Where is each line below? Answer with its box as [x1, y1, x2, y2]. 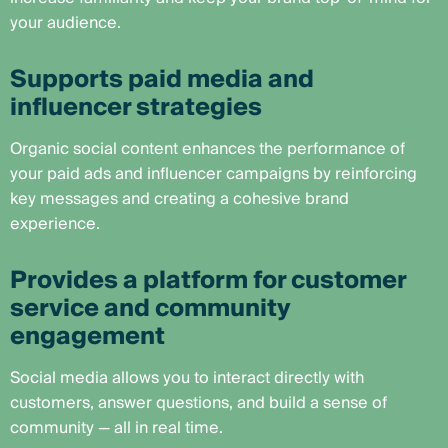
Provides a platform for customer [10, 260, 406, 301]
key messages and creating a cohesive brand [10, 185, 349, 213]
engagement [10, 316, 165, 357]
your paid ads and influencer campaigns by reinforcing [10, 160, 417, 188]
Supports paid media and [10, 59, 314, 100]
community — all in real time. [10, 414, 223, 442]
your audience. [10, 9, 121, 37]
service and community [10, 288, 290, 329]
